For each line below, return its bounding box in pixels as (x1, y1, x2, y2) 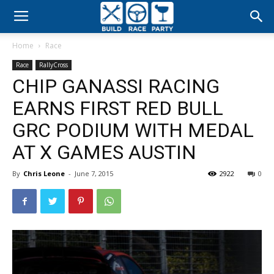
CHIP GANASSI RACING (12, 75, 220, 98)
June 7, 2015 (75, 169, 113, 178)
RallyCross (39, 61, 68, 69)
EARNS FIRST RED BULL (12, 97, 223, 120)
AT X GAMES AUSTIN (12, 141, 196, 164)
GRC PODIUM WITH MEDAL (12, 119, 254, 142)
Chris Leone (23, 169, 65, 178)
